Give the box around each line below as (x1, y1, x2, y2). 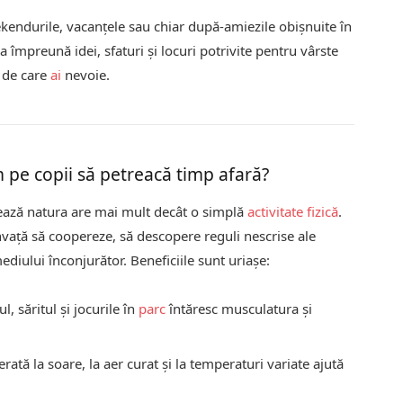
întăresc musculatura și (166, 300, 313, 318)
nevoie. (61, 65, 111, 84)
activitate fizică (247, 202, 339, 221)
